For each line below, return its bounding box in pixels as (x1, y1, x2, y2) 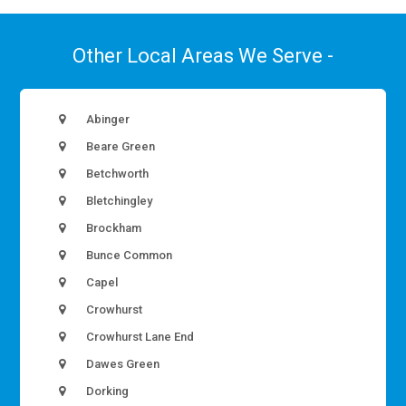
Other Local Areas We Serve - (72, 43, 333, 67)
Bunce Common (83, 247, 173, 262)
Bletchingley (83, 193, 153, 208)
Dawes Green (83, 356, 160, 371)
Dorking (83, 383, 130, 398)
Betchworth (83, 166, 150, 180)
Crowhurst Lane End (83, 329, 195, 343)
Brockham (83, 220, 142, 235)
